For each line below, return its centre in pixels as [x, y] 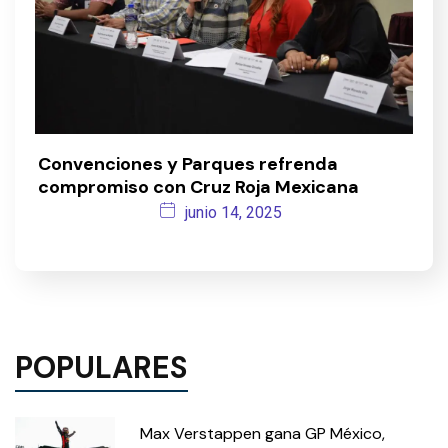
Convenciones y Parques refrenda [188, 163]
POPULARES [101, 367]
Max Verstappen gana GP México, [262, 434]
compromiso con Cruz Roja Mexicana [198, 186]
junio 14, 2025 [233, 212]
